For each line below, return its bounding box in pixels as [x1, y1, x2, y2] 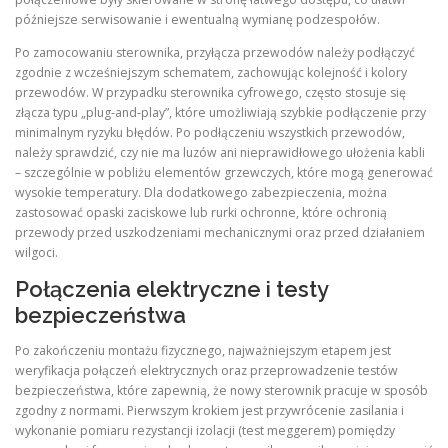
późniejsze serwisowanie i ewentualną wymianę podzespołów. [15, 10, 380, 28]
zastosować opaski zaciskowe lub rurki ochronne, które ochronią [15, 203, 387, 221]
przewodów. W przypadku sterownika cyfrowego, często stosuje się [15, 83, 406, 101]
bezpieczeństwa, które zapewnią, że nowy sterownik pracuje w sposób [15, 382, 428, 400]
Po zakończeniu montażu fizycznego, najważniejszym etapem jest [15, 342, 391, 360]
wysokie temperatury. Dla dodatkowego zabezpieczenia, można [15, 183, 387, 201]
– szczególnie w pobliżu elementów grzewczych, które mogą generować [15, 163, 433, 181]
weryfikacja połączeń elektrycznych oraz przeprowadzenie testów [15, 362, 398, 380]
